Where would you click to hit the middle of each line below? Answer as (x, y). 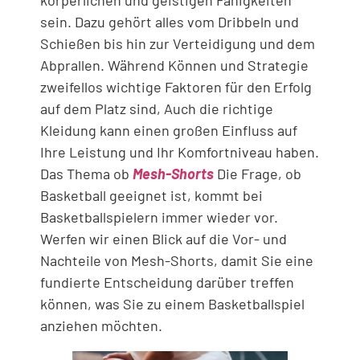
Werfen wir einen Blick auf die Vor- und (164, 239)
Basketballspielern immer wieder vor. (159, 217)
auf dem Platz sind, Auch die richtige (157, 108)
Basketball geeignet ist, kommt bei (151, 195)
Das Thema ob (86, 174)
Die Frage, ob (258, 174)
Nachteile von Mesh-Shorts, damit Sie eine (177, 260)
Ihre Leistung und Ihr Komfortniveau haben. (180, 152)
